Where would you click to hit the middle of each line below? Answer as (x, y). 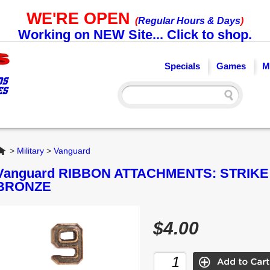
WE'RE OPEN (81, 19)
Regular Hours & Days (189, 21)
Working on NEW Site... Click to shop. (135, 35)
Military (30, 151)
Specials (182, 66)
